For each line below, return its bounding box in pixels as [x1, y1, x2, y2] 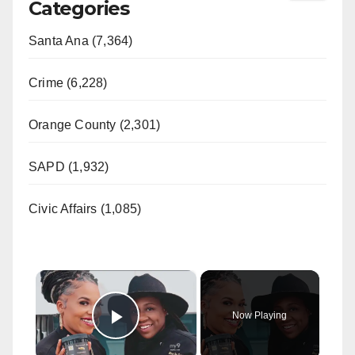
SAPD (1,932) [29, 159, 109, 174]
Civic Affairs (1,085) [29, 201, 142, 216]
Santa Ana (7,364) [29, 33, 133, 48]
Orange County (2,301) [29, 117, 161, 132]
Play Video [116, 325, 235, 352]
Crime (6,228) [29, 75, 108, 90]
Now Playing [232, 309, 288, 321]
